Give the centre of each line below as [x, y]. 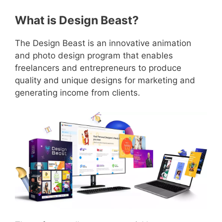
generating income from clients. [78, 93]
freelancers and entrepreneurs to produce [98, 68]
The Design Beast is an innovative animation [103, 43]
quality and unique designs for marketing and [105, 81]
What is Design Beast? [77, 21]
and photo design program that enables [94, 56]
